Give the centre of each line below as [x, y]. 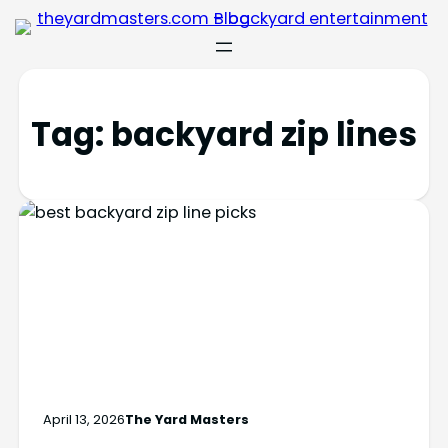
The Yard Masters [186, 419]
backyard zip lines [264, 135]
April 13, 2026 [83, 419]
